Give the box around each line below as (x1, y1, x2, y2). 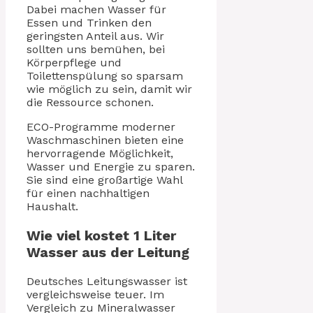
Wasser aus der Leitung (27, 244, 189, 261)
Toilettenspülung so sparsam (27, 69, 183, 83)
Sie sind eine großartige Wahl (27, 173, 182, 187)
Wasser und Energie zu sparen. (27, 160, 195, 174)
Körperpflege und (27, 56, 122, 70)
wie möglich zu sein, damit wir (27, 82, 192, 96)
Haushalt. (27, 200, 78, 214)
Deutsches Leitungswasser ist (27, 275, 187, 289)
